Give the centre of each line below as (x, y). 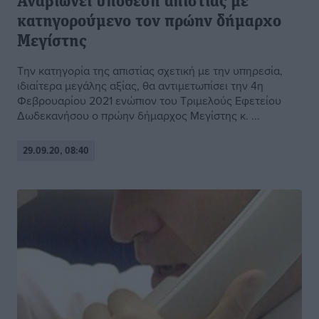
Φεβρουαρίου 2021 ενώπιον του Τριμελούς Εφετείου (149, 101)
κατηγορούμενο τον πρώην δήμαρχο (149, 22)
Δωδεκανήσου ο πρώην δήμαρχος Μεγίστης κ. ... (138, 116)
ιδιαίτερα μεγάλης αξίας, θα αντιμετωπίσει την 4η (140, 86)
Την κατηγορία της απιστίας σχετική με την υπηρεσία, (150, 71)
